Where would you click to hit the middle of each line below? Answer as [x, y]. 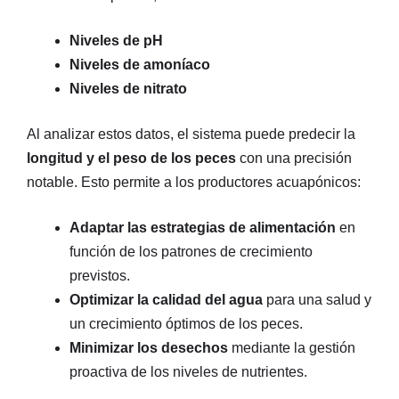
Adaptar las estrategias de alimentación [203, 228]
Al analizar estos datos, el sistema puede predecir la [191, 134]
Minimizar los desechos [149, 348]
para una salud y [317, 300]
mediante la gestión [292, 348]
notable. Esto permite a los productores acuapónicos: [194, 183]
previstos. [100, 276]
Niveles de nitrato [128, 89]
